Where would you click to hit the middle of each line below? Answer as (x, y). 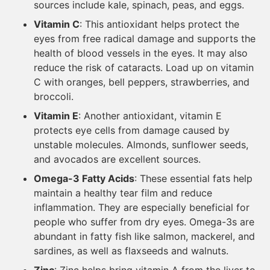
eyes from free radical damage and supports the (145, 39)
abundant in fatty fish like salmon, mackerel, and (144, 236)
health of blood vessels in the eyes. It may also (141, 53)
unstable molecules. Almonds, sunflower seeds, (141, 145)
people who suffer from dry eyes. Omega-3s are (144, 222)
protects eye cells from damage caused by (132, 130)
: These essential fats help (193, 178)
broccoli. (54, 96)
